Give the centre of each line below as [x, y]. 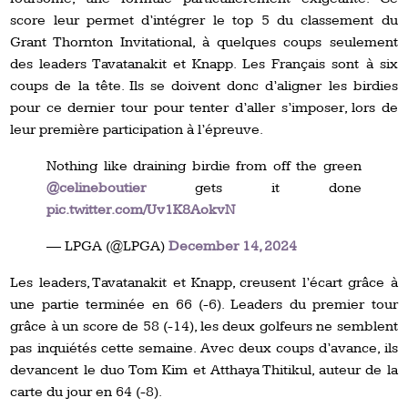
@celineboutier [97, 188]
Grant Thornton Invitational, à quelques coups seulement [204, 42]
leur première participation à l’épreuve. [137, 129]
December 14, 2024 [233, 246]
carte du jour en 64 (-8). [87, 392]
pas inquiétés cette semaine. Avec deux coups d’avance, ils [204, 348]
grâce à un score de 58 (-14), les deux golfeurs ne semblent [204, 326]
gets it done [254, 188]
